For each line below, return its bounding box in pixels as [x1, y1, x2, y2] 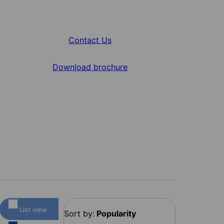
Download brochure [52, 61, 127, 72]
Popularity [96, 208, 136, 218]
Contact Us [68, 34, 111, 45]
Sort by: [64, 208, 94, 218]
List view [19, 205, 47, 213]
